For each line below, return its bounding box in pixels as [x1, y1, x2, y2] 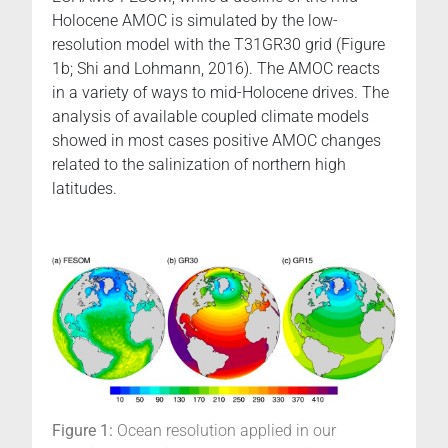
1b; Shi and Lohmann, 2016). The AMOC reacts [52, 59, 380, 79]
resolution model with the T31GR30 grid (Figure [52, 35, 385, 55]
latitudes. [52, 179, 117, 199]
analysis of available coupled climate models [52, 107, 369, 127]
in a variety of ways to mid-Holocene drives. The [52, 83, 389, 103]
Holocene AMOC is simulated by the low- [52, 11, 338, 31]
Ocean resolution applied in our [113, 420, 336, 440]
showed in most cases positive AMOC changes [52, 131, 381, 151]
